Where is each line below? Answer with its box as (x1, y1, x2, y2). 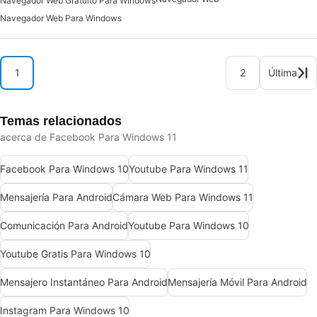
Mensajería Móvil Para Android (168, 276, 307, 289)
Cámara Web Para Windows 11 (113, 191, 253, 204)
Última (268, 66, 297, 79)
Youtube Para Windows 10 (128, 219, 249, 232)
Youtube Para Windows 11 (129, 163, 248, 175)
